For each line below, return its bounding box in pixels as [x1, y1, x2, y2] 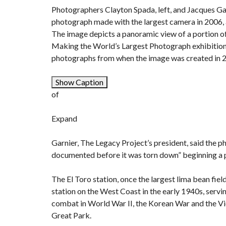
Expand [51, 114, 77, 124]
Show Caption [55, 77, 103, 87]
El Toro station [67, 174, 117, 184]
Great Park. [51, 210, 91, 220]
